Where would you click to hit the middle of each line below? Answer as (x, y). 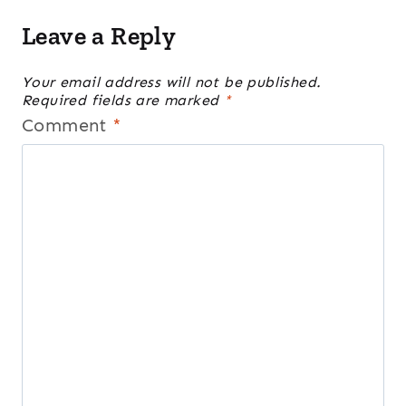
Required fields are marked (123, 101)
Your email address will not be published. (172, 82)
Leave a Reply (99, 36)
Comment (68, 126)
